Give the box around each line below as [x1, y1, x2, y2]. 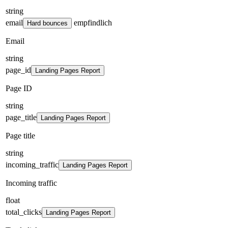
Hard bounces [27, 19, 68, 27]
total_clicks [6, 207, 42, 216]
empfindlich [72, 18, 112, 27]
